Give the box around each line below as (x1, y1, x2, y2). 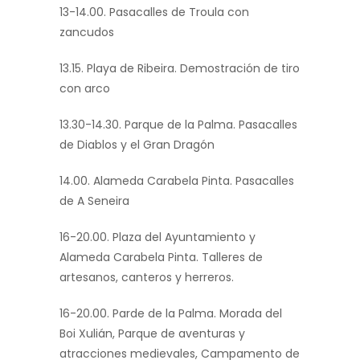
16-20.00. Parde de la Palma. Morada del (59, 305, 282, 322)
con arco (59, 80, 110, 97)
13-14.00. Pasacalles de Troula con (59, 4, 249, 21)
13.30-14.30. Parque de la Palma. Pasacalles (59, 117, 297, 133)
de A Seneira (59, 193, 129, 210)
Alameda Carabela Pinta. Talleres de (59, 249, 263, 266)
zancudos (59, 24, 114, 41)
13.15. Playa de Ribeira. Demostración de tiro (59, 60, 300, 77)
